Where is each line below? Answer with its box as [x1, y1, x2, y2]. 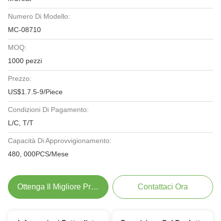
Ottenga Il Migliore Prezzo [17, 183, 108, 191]
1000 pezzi [8, 57, 42, 65]
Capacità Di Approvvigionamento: [8, 137, 111, 145]
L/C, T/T [8, 119, 34, 127]
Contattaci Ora [138, 183, 188, 191]
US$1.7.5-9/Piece [8, 88, 63, 96]
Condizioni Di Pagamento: [8, 106, 89, 113]
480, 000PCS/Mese [8, 150, 69, 158]
